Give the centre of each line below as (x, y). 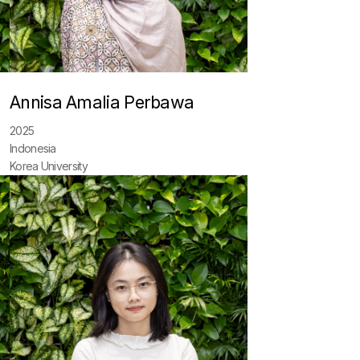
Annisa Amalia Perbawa (102, 102)
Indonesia (33, 148)
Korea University (49, 166)
